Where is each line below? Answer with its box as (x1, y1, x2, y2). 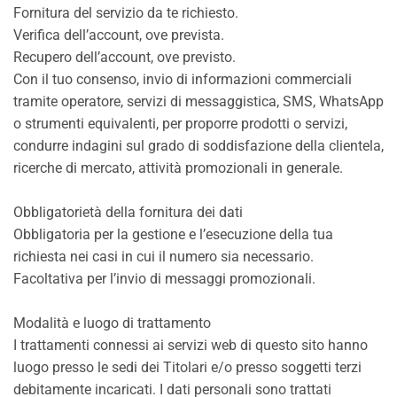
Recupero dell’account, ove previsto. (13, 49, 236, 66)
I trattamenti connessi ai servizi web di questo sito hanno (13, 337, 368, 354)
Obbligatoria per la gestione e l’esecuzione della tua (13, 226, 333, 243)
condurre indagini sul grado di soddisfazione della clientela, (13, 137, 384, 154)
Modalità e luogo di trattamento (13, 315, 211, 331)
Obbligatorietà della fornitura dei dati (13, 204, 243, 221)
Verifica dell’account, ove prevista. (13, 27, 224, 43)
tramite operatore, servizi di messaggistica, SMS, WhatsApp (13, 93, 384, 110)
